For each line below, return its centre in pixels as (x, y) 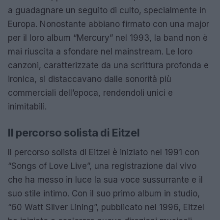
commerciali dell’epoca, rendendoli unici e (90, 93)
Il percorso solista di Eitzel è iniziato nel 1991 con (104, 152)
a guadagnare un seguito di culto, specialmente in (107, 10)
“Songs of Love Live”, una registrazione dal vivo (102, 166)
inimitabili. (27, 107)
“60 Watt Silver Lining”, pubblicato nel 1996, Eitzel (106, 207)
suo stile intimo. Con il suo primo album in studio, (104, 193)
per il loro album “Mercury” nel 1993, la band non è (108, 38)
